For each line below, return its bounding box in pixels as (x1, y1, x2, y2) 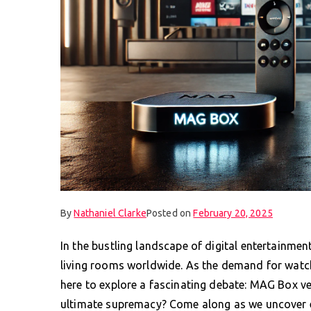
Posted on (146, 207, 194, 219)
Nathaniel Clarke (74, 207, 146, 219)
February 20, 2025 (193, 207, 273, 219)
